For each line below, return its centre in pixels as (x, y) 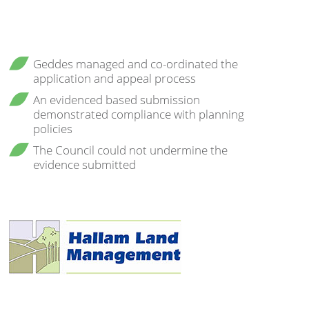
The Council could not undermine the (130, 150)
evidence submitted (84, 165)
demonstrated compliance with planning (138, 114)
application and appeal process (114, 78)
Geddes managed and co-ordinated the (135, 64)
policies (52, 129)
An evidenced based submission (116, 100)
